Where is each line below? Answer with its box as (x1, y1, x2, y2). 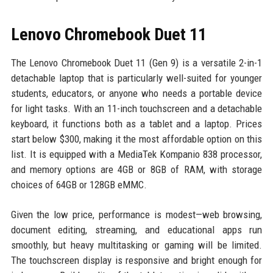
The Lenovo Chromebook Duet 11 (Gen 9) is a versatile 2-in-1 (10, 56, 263, 69)
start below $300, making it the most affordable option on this (10, 132, 263, 145)
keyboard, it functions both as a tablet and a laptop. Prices (10, 117, 263, 130)
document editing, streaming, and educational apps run (10, 223, 263, 236)
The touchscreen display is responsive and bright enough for (10, 253, 263, 266)
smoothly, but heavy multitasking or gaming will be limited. (10, 238, 263, 251)
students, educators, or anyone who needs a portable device (10, 87, 263, 99)
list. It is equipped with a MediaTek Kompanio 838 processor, (10, 147, 263, 160)
